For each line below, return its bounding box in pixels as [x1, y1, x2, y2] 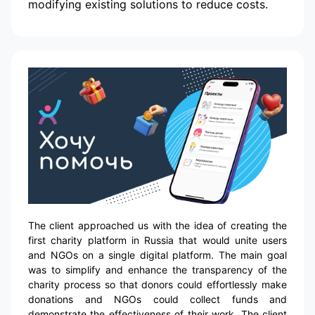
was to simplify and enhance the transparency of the [28, 263, 287, 276]
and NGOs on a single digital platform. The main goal [28, 248, 287, 261]
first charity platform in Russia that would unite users [28, 233, 287, 246]
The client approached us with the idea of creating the [28, 219, 287, 231]
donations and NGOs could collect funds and [28, 292, 287, 305]
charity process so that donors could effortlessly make [28, 278, 287, 290]
